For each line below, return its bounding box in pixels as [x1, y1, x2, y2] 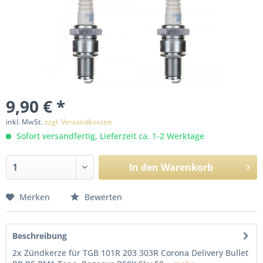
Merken [19, 191, 50, 203]
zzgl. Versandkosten [45, 117, 112, 127]
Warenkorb [160, 161, 213, 174]
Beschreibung [12, 230, 67, 241]
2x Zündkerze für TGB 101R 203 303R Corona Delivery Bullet [12, 247, 248, 258]
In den [129, 161, 159, 174]
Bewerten [82, 191, 122, 203]
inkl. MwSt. [6, 117, 45, 127]
